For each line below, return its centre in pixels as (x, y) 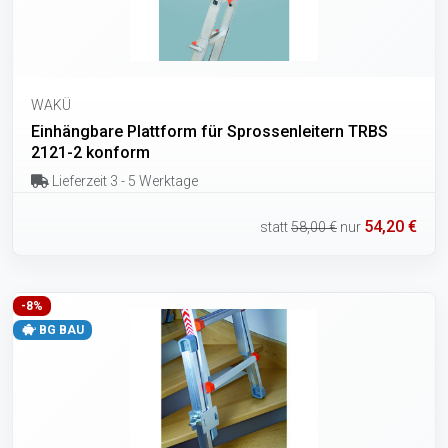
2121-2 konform (90, 153)
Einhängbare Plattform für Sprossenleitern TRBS (209, 132)
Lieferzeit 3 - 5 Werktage (123, 181)
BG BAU (59, 329)
